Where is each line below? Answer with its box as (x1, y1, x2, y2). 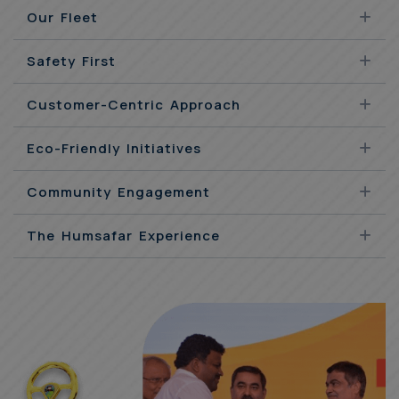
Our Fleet (27, 7, 98, 27)
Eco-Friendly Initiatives (27, 138, 201, 158)
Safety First (27, 51, 116, 70)
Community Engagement (27, 182, 210, 201)
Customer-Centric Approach (27, 94, 240, 114)
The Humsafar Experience (27, 225, 220, 245)
